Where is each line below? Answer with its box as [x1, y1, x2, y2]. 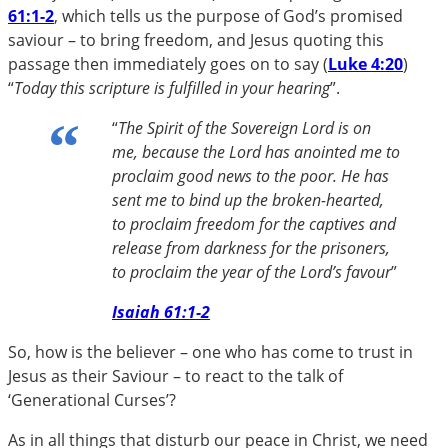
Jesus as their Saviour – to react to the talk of [8, 365, 343, 388]
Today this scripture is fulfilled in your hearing [14, 77, 330, 100]
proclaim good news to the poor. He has [112, 165, 389, 188]
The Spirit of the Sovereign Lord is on [118, 117, 371, 140]
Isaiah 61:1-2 [112, 301, 210, 324]
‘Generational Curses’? [8, 389, 176, 412]
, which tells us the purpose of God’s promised [54, 5, 403, 28]
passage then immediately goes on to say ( [8, 53, 328, 76]
